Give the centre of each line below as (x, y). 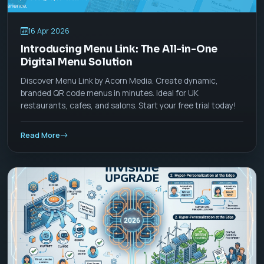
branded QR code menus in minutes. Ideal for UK (110, 93)
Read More (41, 135)
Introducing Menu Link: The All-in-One (119, 49)
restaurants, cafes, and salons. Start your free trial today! (129, 106)
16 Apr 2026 (49, 31)
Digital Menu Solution (77, 62)
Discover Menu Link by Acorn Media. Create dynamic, (120, 81)
